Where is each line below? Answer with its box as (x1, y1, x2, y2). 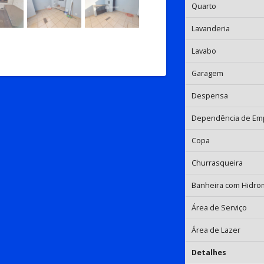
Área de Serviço (192, 202, 247, 213)
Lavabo (192, 45, 217, 56)
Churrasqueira (192, 157, 243, 168)
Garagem (192, 68, 224, 78)
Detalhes (192, 247, 227, 258)
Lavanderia (192, 23, 230, 34)
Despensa (192, 90, 229, 101)
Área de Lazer (192, 225, 241, 235)
